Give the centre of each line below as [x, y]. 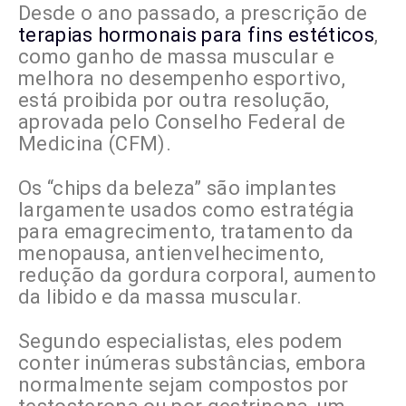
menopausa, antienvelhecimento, [171, 254]
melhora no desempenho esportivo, [182, 79]
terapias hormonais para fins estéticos [196, 35]
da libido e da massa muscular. [160, 297]
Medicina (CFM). [95, 144]
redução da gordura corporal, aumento [198, 275]
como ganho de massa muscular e [177, 57]
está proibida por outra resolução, [174, 101]
